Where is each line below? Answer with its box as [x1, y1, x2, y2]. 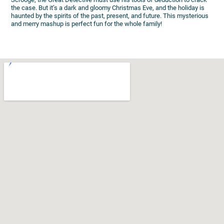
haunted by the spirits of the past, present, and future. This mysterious [11, 12, 209, 20]
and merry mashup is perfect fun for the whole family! [11, 20, 162, 28]
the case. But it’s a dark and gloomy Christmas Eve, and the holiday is [11, 4, 205, 12]
